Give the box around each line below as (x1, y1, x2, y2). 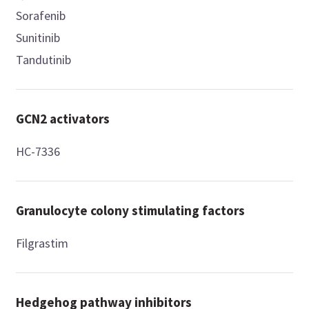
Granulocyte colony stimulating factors (16, 202, 246, 219)
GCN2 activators (16, 110, 110, 128)
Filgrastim (16, 235, 69, 252)
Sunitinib (16, 30, 61, 46)
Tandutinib (16, 52, 72, 68)
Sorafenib (16, 8, 66, 24)
